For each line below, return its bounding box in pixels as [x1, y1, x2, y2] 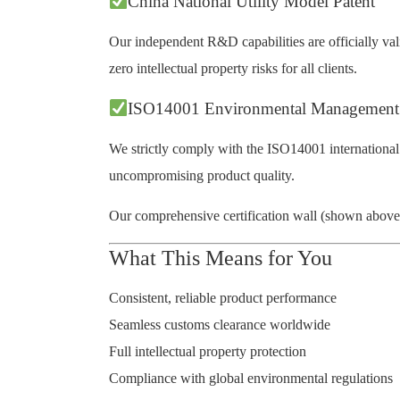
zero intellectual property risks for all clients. [109, 61, 357, 76]
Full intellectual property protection [109, 344, 306, 359]
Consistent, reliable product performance [109, 290, 337, 305]
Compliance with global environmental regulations [109, 371, 393, 386]
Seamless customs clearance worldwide [109, 317, 330, 332]
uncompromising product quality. [109, 168, 295, 183]
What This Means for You [109, 246, 332, 270]
